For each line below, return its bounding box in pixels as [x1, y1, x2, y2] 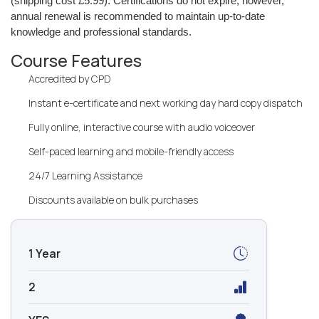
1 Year [28, 246, 61, 261]
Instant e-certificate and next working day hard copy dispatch [28, 96, 303, 110]
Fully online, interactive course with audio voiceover [28, 120, 255, 134]
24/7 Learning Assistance [28, 169, 142, 182]
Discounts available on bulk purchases [28, 193, 198, 206]
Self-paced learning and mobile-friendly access [28, 145, 234, 158]
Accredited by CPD [28, 72, 111, 85]
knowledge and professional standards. [11, 26, 192, 38]
